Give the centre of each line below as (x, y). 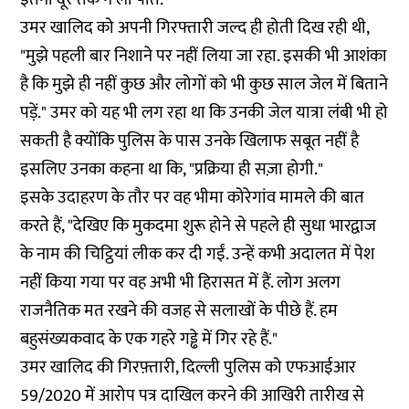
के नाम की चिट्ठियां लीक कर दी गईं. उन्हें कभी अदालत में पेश (198, 254)
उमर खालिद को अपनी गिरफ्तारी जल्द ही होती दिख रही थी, (195, 28)
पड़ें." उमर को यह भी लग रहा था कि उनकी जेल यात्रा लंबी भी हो (204, 113)
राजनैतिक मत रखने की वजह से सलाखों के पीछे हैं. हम (179, 311)
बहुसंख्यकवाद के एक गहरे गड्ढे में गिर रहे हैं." (149, 339)
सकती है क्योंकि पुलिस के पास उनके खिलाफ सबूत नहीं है (190, 141)
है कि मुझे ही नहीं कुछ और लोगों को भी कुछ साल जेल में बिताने (204, 84)
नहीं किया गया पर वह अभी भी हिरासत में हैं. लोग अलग (181, 283)
